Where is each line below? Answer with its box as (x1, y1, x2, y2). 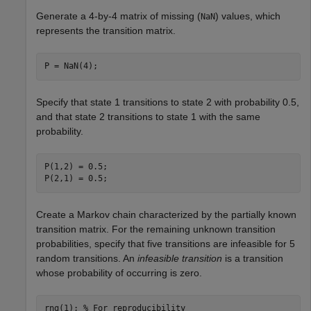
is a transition (222, 252, 283, 264)
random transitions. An (36, 252, 137, 264)
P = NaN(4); (44, 61, 98, 72)
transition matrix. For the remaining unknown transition (36, 223, 276, 235)
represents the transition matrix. (36, 24, 176, 36)
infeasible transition (137, 252, 222, 264)
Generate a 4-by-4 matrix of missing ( (36, 10, 201, 22)
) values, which (215, 10, 280, 22)
